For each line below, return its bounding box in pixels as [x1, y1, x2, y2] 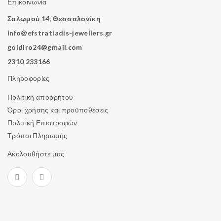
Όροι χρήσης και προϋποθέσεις [7, 105, 109, 114]
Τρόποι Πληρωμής [7, 131, 68, 140]
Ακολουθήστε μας [7, 149, 65, 158]
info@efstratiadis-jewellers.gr [7, 28, 112, 37]
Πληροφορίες [7, 74, 50, 82]
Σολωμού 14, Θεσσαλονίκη [7, 14, 101, 23]
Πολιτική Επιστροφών [7, 118, 77, 127]
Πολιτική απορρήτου [7, 92, 74, 101]
